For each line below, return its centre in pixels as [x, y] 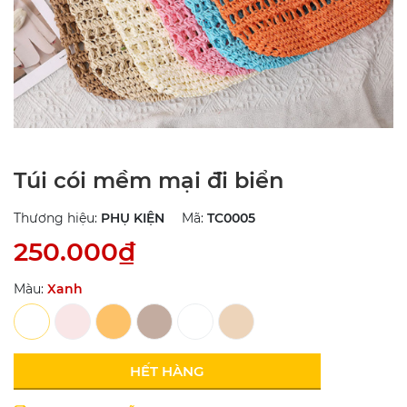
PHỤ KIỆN [133, 218]
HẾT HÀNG [167, 372]
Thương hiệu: [57, 218]
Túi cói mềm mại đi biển [149, 181]
